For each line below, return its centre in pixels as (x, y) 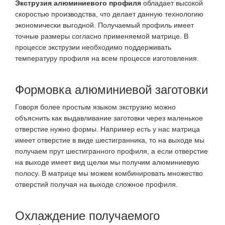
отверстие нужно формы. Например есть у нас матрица (107, 129)
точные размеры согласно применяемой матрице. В (102, 36)
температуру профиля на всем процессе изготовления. (107, 59)
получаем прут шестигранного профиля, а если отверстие (111, 151)
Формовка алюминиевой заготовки (111, 89)
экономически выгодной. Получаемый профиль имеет (104, 25)
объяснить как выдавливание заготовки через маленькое (109, 118)
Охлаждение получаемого (87, 215)
